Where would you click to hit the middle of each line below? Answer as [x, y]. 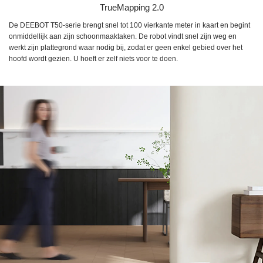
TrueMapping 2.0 [131, 8]
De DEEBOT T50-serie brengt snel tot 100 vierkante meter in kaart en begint [129, 26]
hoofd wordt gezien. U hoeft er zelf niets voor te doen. [93, 59]
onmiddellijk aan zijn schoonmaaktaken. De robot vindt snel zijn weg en [123, 37]
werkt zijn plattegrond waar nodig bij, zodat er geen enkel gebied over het [126, 48]
